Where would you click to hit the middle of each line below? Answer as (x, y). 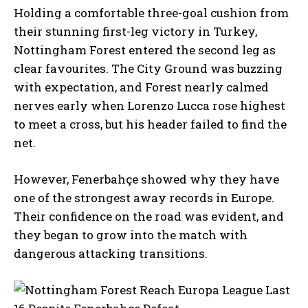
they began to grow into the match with (131, 234)
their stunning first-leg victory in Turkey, (135, 31)
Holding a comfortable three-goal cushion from (151, 12)
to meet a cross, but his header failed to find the (150, 124)
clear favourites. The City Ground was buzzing (148, 68)
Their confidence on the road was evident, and (149, 216)
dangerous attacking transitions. (111, 253)
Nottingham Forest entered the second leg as (145, 49)
